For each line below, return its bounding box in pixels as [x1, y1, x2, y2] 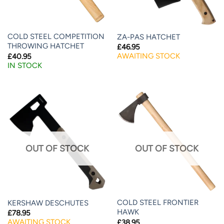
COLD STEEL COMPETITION [7, 32, 104, 41]
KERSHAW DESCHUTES [7, 198, 88, 207]
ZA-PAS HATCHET [116, 32, 180, 41]
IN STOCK [7, 60, 42, 70]
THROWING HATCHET [7, 41, 84, 51]
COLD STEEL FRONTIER [116, 198, 198, 207]
